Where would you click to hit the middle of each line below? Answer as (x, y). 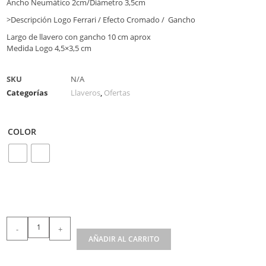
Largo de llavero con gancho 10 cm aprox (79, 37)
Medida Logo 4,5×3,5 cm (49, 48)
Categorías (27, 93)
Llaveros (85, 93)
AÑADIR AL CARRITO (124, 239)
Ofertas (117, 93)
